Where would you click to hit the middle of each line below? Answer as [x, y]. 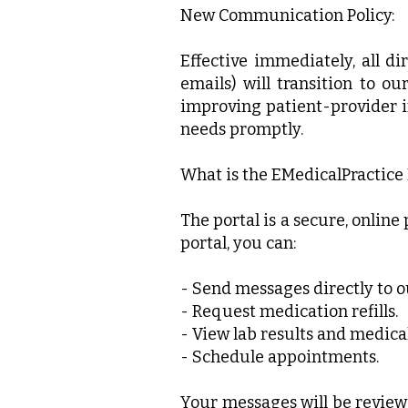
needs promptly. [242, 129]
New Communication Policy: [287, 15]
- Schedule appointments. [280, 357]
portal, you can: [238, 243]
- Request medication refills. [289, 311]
